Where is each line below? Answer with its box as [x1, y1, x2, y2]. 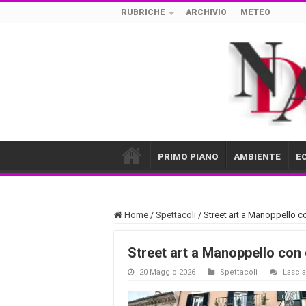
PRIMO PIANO [158, 151, 219, 162]
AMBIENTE [234, 151, 281, 162]
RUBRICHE [121, 8, 165, 17]
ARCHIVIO [186, 8, 227, 17]
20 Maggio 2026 [139, 267, 195, 277]
